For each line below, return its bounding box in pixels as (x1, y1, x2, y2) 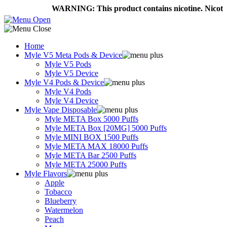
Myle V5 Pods (45, 60, 91, 68)
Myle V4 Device (45, 96, 98, 105)
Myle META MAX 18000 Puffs (45, 142, 148, 150)
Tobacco (45, 187, 72, 196)
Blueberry (45, 197, 77, 205)
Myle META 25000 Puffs (45, 160, 127, 169)
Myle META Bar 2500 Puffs (45, 151, 136, 160)
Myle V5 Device (45, 69, 98, 78)
